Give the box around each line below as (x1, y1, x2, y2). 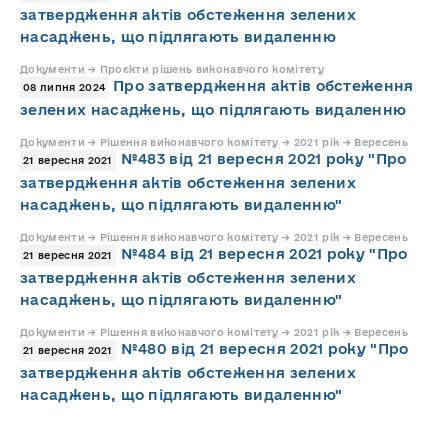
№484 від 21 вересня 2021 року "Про (120, 245, 408, 263)
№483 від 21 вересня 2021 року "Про (120, 150, 407, 168)
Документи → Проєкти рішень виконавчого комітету (20, 63, 325, 76)
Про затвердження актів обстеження (113, 77, 414, 95)
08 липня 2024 (23, 81, 106, 94)
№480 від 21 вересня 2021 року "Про (120, 340, 409, 358)
